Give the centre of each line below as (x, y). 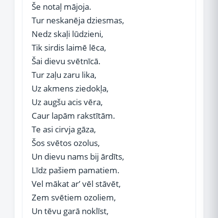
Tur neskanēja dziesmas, (78, 20)
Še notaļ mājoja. (62, 7)
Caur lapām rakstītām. (73, 116)
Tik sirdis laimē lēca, (69, 47)
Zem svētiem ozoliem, (74, 197)
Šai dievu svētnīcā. (66, 61)
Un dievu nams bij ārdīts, (78, 156)
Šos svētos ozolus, (66, 143)
